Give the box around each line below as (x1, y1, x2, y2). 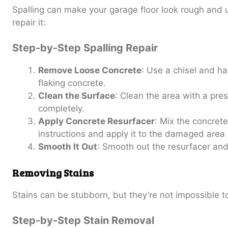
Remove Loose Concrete (38, 65, 141, 76)
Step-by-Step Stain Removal (12, 214, 154, 227)
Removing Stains (12, 165, 94, 180)
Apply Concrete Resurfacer (38, 116, 155, 127)
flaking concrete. (38, 78, 106, 89)
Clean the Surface (38, 91, 115, 101)
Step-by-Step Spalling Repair (12, 42, 158, 54)
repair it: (12, 17, 46, 27)
